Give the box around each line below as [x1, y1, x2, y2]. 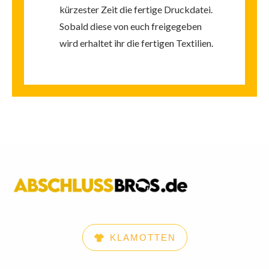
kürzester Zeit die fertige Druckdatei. [59, 4, 213, 16]
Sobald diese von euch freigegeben [59, 20, 202, 32]
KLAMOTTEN [109, 232, 176, 243]
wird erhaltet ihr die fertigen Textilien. [59, 37, 213, 49]
